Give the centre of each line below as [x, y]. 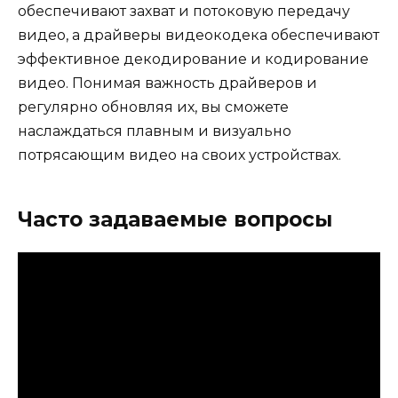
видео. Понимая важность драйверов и [167, 83]
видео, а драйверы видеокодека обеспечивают [199, 35]
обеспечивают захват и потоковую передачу [184, 11]
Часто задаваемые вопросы [175, 219]
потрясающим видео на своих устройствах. [179, 155]
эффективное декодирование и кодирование [193, 59]
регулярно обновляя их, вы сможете [153, 107]
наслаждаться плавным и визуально [155, 131]
